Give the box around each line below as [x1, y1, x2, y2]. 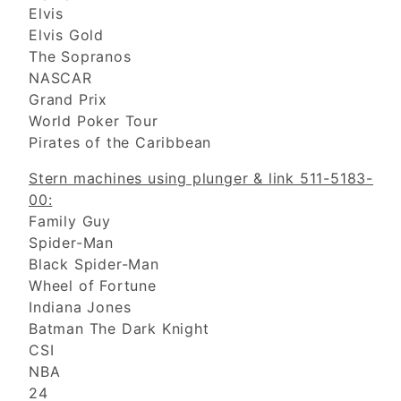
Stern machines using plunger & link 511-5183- [29, 169, 373, 188]
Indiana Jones [29, 298, 132, 317]
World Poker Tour [29, 112, 158, 131]
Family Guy [29, 212, 111, 231]
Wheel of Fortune [29, 277, 157, 295]
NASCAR [29, 69, 92, 88]
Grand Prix [29, 90, 107, 109]
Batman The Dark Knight [29, 320, 209, 338]
